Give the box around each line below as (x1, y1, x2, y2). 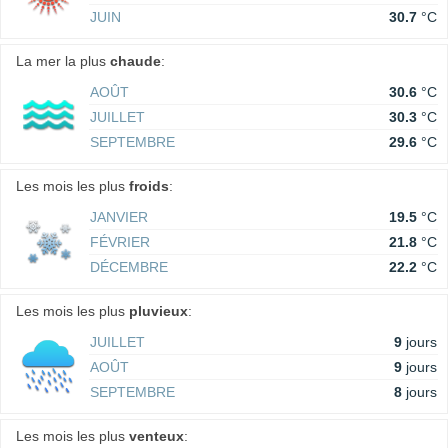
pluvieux (129, 303, 188, 319)
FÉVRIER (90, 234, 150, 250)
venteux (129, 428, 184, 444)
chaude (110, 53, 161, 69)
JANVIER (90, 209, 148, 225)
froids (129, 178, 169, 194)
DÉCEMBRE (90, 259, 168, 275)
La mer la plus (16, 53, 110, 69)
